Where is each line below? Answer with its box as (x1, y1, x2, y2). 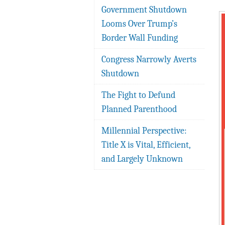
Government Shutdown (101, 5, 187, 15)
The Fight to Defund (101, 90, 175, 100)
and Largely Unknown (101, 154, 183, 164)
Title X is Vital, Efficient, (101, 140, 191, 150)
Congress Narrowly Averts (101, 54, 196, 64)
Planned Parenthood (101, 104, 177, 114)
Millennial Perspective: (101, 126, 187, 136)
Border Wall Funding (101, 33, 178, 43)
